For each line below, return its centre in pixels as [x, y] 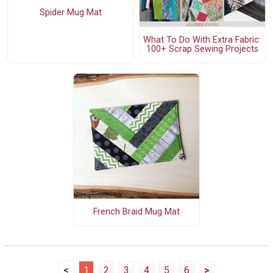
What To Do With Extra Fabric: [202, 40]
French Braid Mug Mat [136, 212]
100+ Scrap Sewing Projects [202, 49]
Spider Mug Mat [70, 12]
